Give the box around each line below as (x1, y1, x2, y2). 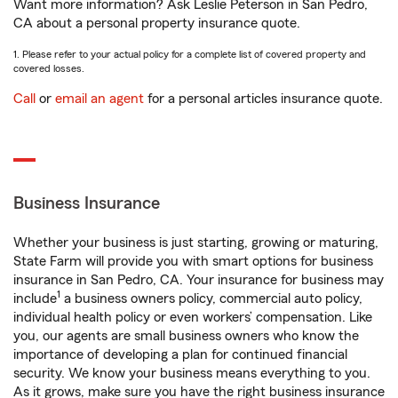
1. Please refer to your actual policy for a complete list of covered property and (13, 49, 366, 60)
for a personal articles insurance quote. (144, 92, 383, 106)
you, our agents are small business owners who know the (13, 329, 359, 343)
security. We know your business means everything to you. (13, 366, 370, 380)
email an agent (55, 92, 144, 106)
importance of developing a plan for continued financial (13, 347, 347, 362)
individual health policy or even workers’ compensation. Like (13, 310, 372, 324)
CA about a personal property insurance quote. (13, 16, 300, 30)
